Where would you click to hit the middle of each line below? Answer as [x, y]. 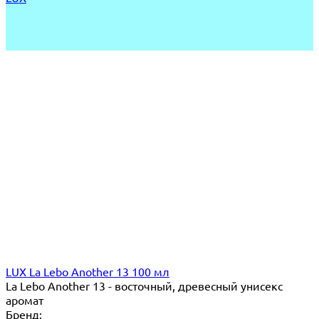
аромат [25, 299]
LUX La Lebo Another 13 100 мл [88, 271]
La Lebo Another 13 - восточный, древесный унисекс [144, 285]
